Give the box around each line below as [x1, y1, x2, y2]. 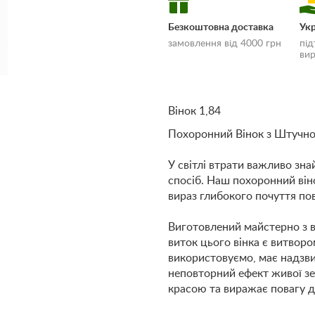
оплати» [200, 150, 237, 160]
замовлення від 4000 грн [168, 39, 281, 49]
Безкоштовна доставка [168, 22, 274, 32]
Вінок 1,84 [168, 105, 221, 117]
